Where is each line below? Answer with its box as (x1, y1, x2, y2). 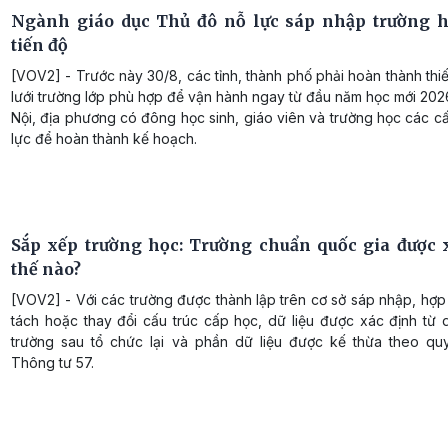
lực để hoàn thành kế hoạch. (11, 130, 197, 148)
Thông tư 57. (11, 353, 94, 371)
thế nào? (11, 258, 81, 279)
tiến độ (11, 35, 68, 56)
